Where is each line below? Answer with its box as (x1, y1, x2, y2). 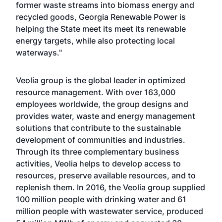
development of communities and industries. (16, 135, 185, 145)
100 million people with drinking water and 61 (16, 194, 186, 204)
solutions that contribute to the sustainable (16, 123, 181, 133)
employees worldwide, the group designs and (16, 99, 188, 109)
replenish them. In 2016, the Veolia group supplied (16, 182, 205, 192)
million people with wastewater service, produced (16, 206, 203, 216)
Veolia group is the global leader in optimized (16, 75, 185, 85)
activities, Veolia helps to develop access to (16, 159, 181, 168)
